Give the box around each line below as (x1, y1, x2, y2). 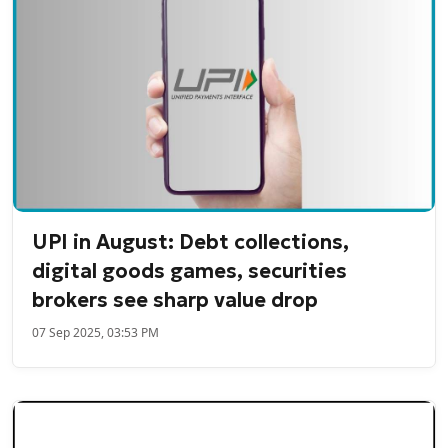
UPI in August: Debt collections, (32, 228, 350, 255)
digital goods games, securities (32, 257, 348, 284)
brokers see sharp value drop (32, 286, 319, 313)
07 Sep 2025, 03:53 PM (32, 323, 160, 341)
